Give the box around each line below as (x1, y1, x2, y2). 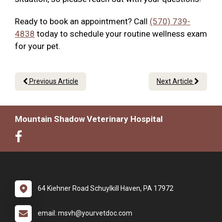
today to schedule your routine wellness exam (35, 29, 207, 39)
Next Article (157, 77, 194, 86)
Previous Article (28, 77, 78, 86)
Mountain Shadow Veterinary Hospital (15, 114, 163, 124)
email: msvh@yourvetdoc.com (38, 209, 132, 218)
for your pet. (15, 41, 60, 52)
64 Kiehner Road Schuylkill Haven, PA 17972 (38, 184, 173, 193)
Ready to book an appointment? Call (15, 16, 150, 27)
